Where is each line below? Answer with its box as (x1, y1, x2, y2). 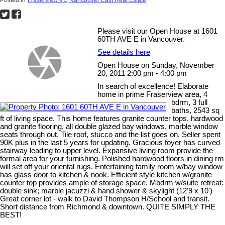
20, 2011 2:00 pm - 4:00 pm (97, 69, 187, 77)
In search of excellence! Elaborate (97, 82, 209, 90)
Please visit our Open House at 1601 (97, 27, 218, 35)
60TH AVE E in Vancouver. (97, 35, 185, 43)
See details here (97, 48, 151, 56)
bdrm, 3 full (171, 98, 207, 106)
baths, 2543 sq (171, 106, 219, 115)
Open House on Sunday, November (97, 61, 215, 69)
